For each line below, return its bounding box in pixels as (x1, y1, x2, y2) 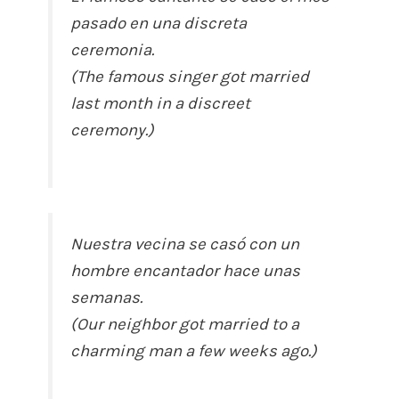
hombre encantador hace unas (70, 261, 301, 281)
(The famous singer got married (70, 67, 310, 87)
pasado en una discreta (70, 13, 248, 34)
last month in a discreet (70, 94, 251, 114)
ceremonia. (70, 40, 155, 61)
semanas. (70, 288, 143, 308)
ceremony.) (70, 120, 155, 141)
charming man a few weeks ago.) (70, 341, 318, 362)
